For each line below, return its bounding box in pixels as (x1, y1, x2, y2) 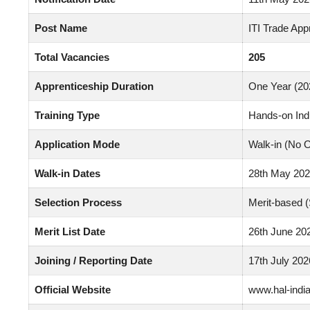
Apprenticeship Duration (35, 80, 154, 92)
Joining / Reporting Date (35, 254, 152, 266)
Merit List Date (35, 225, 105, 237)
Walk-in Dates (35, 167, 100, 179)
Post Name (35, 21, 87, 34)
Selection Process (35, 196, 122, 208)
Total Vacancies (35, 51, 109, 63)
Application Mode (35, 138, 120, 150)
